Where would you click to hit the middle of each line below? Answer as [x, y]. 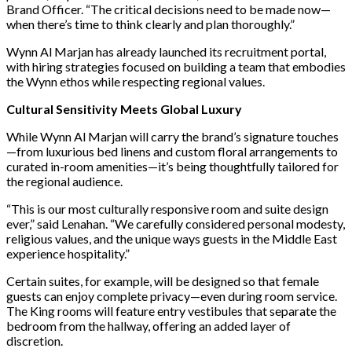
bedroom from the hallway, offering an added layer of [148, 325]
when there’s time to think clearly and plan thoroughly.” [150, 24]
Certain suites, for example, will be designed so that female [163, 280]
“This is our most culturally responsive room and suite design [167, 208]
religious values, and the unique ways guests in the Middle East [172, 238]
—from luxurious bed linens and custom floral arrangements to [172, 151]
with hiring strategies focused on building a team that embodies [176, 66]
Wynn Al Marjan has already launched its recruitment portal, [166, 51]
